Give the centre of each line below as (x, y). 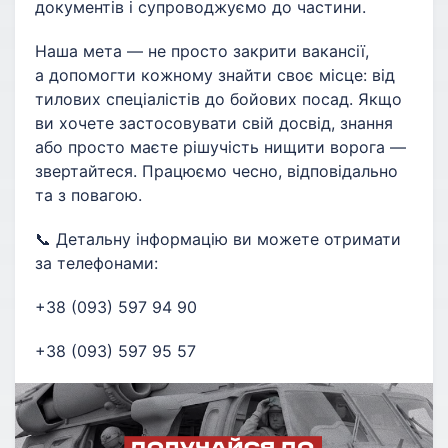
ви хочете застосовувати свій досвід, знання (214, 123)
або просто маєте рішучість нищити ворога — (220, 147)
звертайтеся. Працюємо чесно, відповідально (216, 171)
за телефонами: (96, 263)
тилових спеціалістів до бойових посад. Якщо (218, 99)
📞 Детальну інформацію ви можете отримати (218, 239)
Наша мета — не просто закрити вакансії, (202, 51)
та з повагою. (88, 195)
